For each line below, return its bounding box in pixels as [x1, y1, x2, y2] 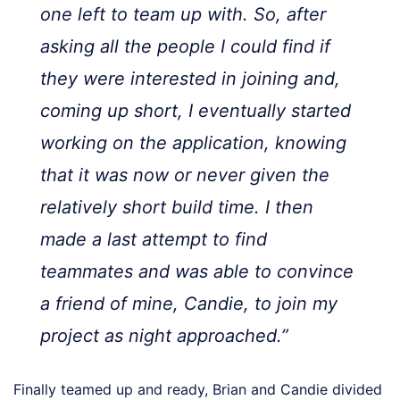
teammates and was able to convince [40, 261, 354, 283]
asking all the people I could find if [40, 36, 330, 58]
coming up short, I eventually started [40, 100, 351, 122]
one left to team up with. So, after [40, 4, 326, 26]
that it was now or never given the [40, 164, 329, 187]
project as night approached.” [40, 325, 288, 347]
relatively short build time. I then [40, 196, 313, 219]
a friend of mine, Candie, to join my [40, 293, 337, 315]
